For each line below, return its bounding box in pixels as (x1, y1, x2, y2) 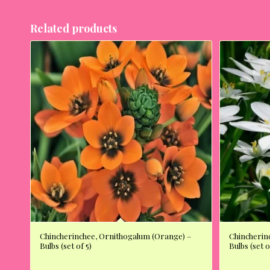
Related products (30, 21, 117, 36)
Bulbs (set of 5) (40, 240, 92, 251)
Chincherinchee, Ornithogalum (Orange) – (40, 231, 191, 242)
